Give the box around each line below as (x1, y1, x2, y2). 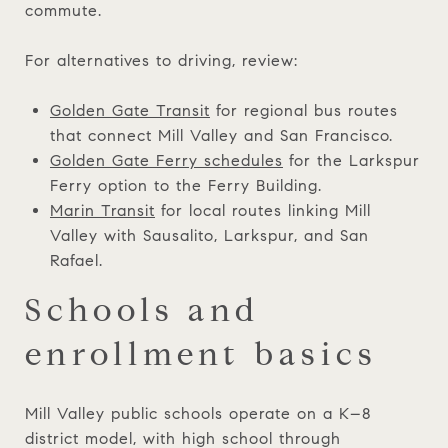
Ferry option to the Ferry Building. (49, 175, 322, 195)
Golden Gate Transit (49, 100, 210, 120)
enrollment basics (25, 333, 378, 374)
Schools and (25, 289, 260, 330)
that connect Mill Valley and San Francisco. (49, 125, 393, 145)
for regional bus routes (209, 100, 398, 120)
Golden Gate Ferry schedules (49, 150, 283, 170)
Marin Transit (49, 200, 155, 220)
